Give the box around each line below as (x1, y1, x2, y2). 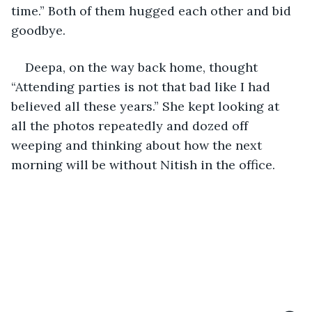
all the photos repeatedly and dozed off (11, 117, 251, 134)
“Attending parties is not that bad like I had (11, 78, 274, 95)
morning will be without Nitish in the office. (11, 156, 275, 173)
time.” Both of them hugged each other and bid (11, 2, 295, 19)
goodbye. (11, 22, 65, 38)
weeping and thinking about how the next (11, 136, 265, 153)
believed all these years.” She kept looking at (11, 97, 283, 114)
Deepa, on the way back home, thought (25, 58, 261, 75)
